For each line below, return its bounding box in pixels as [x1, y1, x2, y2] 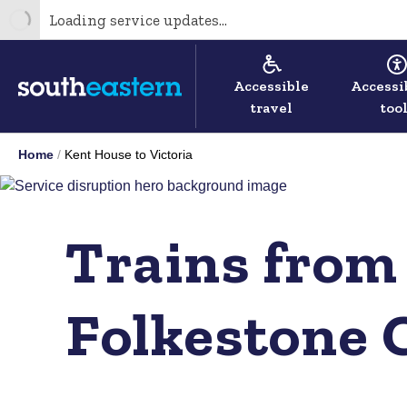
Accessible [233, 77, 309, 94]
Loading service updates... [49, 10, 227, 29]
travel [249, 99, 293, 116]
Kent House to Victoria [65, 147, 193, 162]
